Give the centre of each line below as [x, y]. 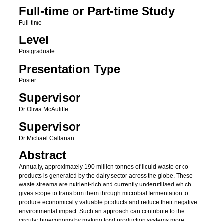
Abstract [42, 155]
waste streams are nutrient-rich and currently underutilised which [105, 184]
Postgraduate [37, 52]
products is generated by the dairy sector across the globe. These [106, 175]
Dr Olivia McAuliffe [43, 109]
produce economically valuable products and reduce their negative [108, 202]
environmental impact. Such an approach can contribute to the [101, 211]
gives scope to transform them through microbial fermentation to [103, 193]
